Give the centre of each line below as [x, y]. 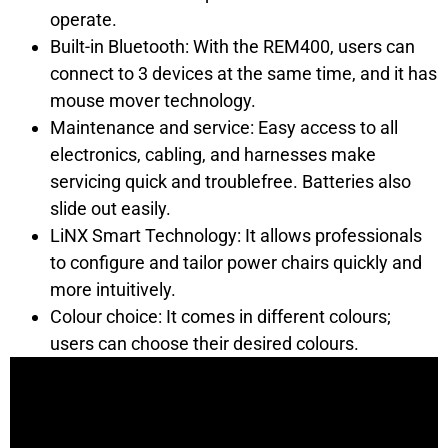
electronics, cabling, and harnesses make [213, 155]
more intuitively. [113, 290]
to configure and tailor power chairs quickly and [236, 263]
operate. [83, 20]
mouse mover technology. [153, 101]
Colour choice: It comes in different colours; [220, 317]
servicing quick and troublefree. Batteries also [230, 182]
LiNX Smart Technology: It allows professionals [236, 236]
